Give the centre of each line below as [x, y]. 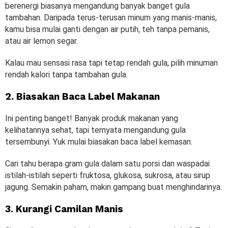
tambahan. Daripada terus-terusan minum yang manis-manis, [111, 18]
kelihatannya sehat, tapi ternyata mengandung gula [95, 130]
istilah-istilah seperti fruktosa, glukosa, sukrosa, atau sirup [108, 176]
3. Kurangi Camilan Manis [64, 209]
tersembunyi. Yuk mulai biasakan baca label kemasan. [100, 142]
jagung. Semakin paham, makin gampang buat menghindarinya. [113, 187]
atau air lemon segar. [42, 41]
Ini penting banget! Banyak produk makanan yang [92, 119]
